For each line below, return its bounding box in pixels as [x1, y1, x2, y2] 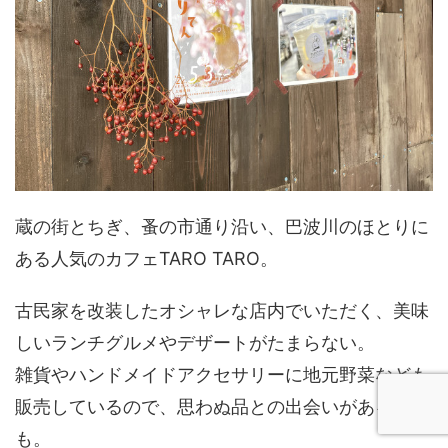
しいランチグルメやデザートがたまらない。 [15, 332, 375, 354]
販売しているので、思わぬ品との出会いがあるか [15, 396, 411, 418]
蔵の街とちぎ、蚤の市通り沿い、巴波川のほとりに [15, 216, 429, 238]
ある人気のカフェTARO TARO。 [15, 248, 278, 270]
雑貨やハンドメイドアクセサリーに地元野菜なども [15, 364, 429, 386]
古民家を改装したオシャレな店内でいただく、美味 [15, 300, 429, 322]
